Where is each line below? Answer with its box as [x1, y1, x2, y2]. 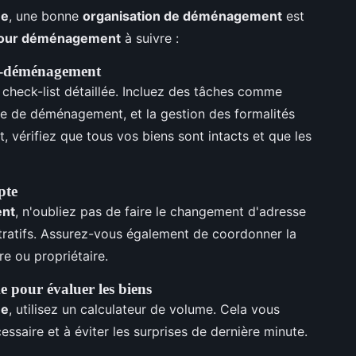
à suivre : [121, 29, 179, 46]
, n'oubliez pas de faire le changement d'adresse [15, 203, 306, 219]
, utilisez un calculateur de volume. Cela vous [9, 300, 280, 317]
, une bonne [9, 7, 83, 24]
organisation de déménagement [83, 7, 282, 24]
